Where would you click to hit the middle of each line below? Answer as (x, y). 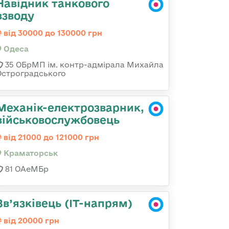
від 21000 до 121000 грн (50, 137)
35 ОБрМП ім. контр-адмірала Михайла (83, 65)
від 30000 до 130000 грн (52, 33)
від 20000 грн (30, 221)
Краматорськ (30, 153)
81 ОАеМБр (26, 169)
